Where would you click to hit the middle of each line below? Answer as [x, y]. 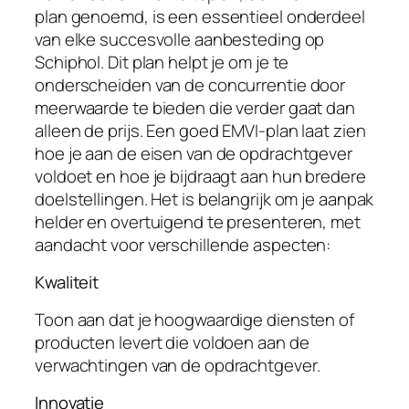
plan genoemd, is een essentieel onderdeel [200, 16]
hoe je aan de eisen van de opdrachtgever [194, 153]
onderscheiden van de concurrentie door [190, 84]
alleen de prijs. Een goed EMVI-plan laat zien [200, 130]
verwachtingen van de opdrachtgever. [178, 365]
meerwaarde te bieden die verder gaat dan [195, 107]
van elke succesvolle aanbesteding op [180, 39]
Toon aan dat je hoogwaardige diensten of [194, 319]
